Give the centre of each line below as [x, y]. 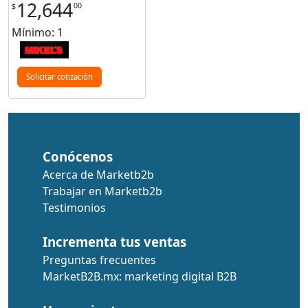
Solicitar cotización [59, 76]
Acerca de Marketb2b [98, 174]
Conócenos [78, 156]
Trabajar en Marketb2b [102, 191]
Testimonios [74, 207]
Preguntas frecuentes [99, 260]
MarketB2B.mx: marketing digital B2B [140, 276]
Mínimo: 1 [37, 32]
